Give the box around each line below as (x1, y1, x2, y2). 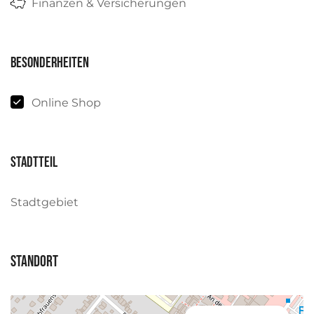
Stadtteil (11, 153, 57, 171)
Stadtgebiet (11, 195, 78, 209)
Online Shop (32, 95, 101, 109)
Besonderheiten (11, 53, 89, 71)
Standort (11, 252, 58, 271)
